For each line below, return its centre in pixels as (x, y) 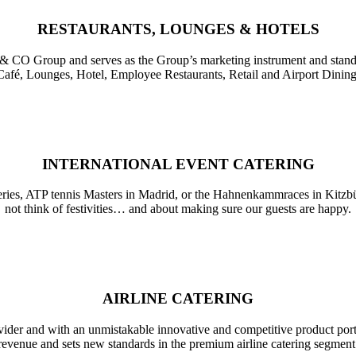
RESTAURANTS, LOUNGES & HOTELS (178, 29)
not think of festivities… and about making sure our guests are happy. (178, 209)
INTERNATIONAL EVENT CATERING (178, 164)
